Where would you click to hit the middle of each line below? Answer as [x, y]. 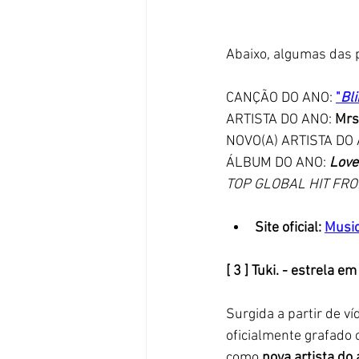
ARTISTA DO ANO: [280, 119]
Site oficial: [290, 228]
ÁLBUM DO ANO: [278, 163]
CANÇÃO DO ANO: [281, 98]
